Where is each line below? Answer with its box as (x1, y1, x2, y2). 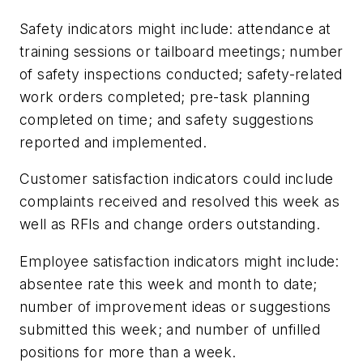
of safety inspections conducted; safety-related (19, 65, 343, 83)
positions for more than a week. (19, 343, 237, 361)
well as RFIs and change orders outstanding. (19, 216, 321, 233)
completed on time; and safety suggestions (19, 110, 314, 128)
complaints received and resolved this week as (19, 193, 340, 211)
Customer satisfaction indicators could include (19, 170, 334, 188)
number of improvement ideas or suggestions (19, 297, 331, 315)
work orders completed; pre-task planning (19, 88, 310, 105)
